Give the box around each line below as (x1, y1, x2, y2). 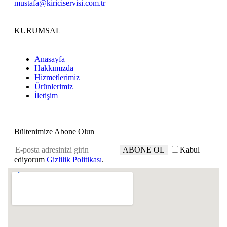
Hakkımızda (34, 64, 74, 73)
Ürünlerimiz (34, 82, 73, 91)
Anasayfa (34, 55, 65, 64)
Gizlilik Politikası (47, 155, 102, 164)
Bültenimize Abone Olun (14, 127, 95, 136)
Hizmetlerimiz (34, 73, 80, 82)
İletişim (34, 91, 58, 100)
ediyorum (14, 155, 47, 164)
